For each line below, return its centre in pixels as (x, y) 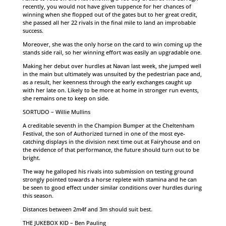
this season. (38, 195)
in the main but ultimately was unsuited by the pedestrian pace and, (112, 74)
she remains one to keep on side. (66, 98)
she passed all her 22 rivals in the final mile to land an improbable (109, 22)
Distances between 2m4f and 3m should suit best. (87, 209)
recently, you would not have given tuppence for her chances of (107, 6)
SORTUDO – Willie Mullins (56, 112)
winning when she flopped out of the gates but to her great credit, (110, 14)
